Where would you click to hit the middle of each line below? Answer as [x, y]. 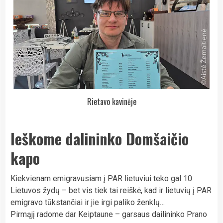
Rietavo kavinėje [111, 102]
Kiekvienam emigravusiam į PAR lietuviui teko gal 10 [101, 179]
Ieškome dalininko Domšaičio [100, 139]
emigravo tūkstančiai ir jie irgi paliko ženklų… [88, 203]
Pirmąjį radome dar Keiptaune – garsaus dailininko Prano [109, 215]
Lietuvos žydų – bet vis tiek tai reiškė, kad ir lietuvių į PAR [111, 191]
